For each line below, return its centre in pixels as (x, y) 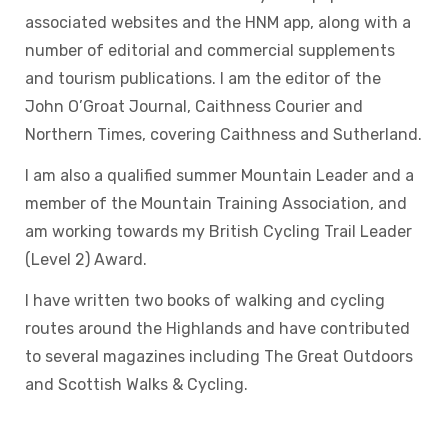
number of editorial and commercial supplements (209, 51)
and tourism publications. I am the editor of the (202, 79)
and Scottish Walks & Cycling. (136, 385)
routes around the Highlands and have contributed (217, 329)
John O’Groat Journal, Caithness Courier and (193, 107)
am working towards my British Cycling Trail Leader (218, 232)
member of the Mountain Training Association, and (215, 204)
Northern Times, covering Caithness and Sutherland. (223, 135)
